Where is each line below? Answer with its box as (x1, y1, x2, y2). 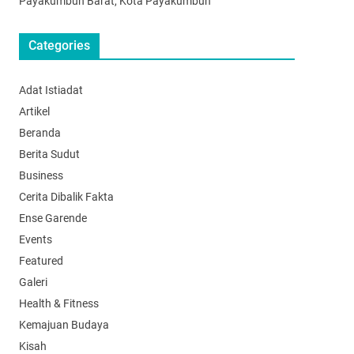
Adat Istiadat (18, 84, 83, 97)
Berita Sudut (18, 148, 80, 161)
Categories (28, 38, 90, 54)
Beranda (18, 126, 61, 140)
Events (18, 233, 52, 247)
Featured (18, 254, 63, 268)
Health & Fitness (18, 297, 99, 311)
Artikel (18, 105, 50, 119)
